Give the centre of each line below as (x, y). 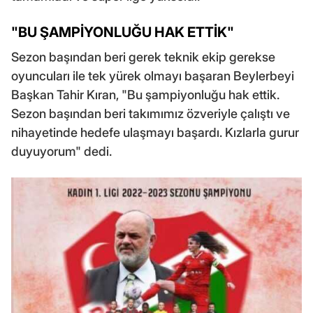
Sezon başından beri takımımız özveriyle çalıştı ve (151, 114)
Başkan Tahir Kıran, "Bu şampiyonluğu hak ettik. (145, 95)
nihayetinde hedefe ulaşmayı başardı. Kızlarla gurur (155, 133)
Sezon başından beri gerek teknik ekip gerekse (143, 57)
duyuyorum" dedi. (61, 152)
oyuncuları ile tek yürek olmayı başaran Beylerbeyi (153, 76)
